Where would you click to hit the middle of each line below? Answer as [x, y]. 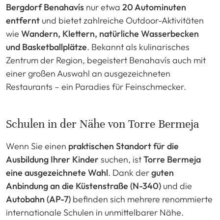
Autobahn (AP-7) [38, 199]
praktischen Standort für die [124, 146]
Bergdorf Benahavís [45, 7]
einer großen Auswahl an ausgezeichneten [88, 73]
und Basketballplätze [46, 47]
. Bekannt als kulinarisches [138, 47]
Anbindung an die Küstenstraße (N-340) [83, 186]
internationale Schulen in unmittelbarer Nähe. [95, 212]
